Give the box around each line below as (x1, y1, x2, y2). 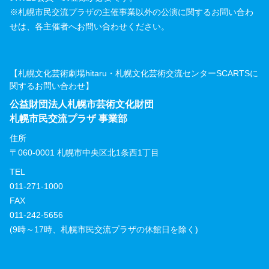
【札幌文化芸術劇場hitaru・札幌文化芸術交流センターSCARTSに (10, 68, 258, 78)
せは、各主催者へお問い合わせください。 (10, 21, 169, 31)
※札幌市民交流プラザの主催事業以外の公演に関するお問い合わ (10, 7, 253, 17)
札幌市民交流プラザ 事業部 (10, 113, 127, 124)
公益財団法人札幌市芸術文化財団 (10, 98, 154, 109)
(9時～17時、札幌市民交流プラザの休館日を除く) (10, 224, 198, 234)
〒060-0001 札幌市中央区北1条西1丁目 (10, 147, 159, 157)
